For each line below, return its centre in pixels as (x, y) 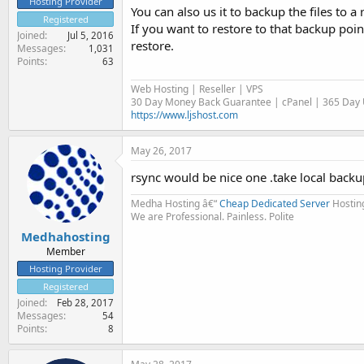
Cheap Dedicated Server (275, 203)
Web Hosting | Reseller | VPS (197, 89)
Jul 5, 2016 (91, 35)
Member (65, 251)
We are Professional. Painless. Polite (212, 216)
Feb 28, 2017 (85, 303)
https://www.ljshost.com (184, 115)
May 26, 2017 (161, 150)
